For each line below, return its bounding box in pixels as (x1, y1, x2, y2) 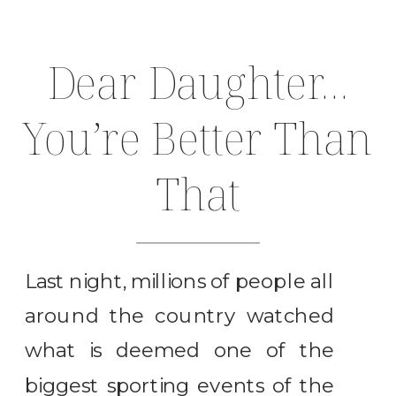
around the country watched (25, 304, 335, 328)
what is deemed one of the (25, 339, 335, 362)
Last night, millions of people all (25, 270, 335, 293)
